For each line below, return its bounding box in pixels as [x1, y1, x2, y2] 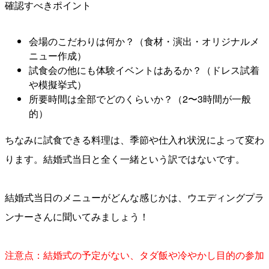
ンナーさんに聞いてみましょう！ [5, 209, 149, 223]
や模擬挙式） [29, 77, 86, 91]
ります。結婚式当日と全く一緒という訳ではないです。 [5, 151, 245, 166]
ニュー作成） [29, 48, 86, 62]
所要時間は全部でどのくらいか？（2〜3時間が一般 [29, 91, 251, 106]
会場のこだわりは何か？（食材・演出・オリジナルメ [29, 34, 259, 48]
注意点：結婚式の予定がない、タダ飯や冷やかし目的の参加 [5, 247, 264, 262]
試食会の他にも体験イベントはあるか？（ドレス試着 [29, 62, 259, 77]
